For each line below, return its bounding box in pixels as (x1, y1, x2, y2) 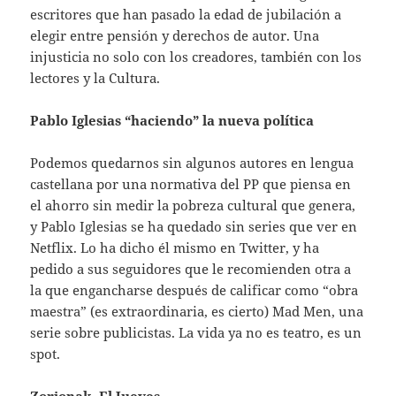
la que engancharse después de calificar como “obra (30, 280, 359, 299)
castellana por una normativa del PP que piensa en (30, 174, 352, 193)
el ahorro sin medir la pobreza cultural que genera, (30, 195, 356, 214)
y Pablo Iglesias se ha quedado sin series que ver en (30, 217, 358, 235)
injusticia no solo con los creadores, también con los (30, 47, 362, 65)
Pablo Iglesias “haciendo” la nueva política (30, 110, 315, 129)
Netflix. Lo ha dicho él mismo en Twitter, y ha (30, 238, 320, 256)
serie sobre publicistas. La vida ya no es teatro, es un (30, 323, 362, 341)
